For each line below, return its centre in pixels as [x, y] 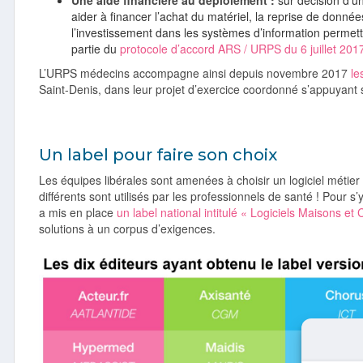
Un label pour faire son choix [160, 155]
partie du [96, 49]
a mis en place [78, 212]
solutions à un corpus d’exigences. [127, 228]
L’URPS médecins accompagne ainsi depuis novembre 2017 [195, 73]
